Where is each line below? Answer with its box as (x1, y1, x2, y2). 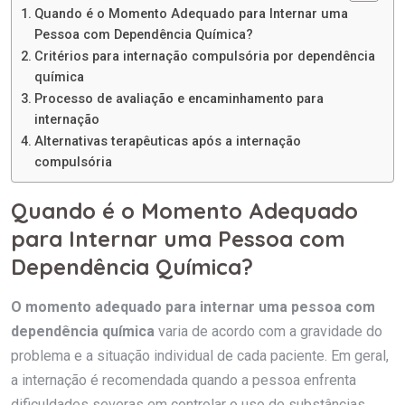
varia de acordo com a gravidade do (155, 322, 382, 340)
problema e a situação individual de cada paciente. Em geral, (11, 346, 389, 364)
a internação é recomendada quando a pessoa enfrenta (11, 371, 356, 389)
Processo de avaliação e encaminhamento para (33, 90, 324, 107)
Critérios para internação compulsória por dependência (33, 48, 375, 64)
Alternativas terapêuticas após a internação (33, 133, 301, 149)
